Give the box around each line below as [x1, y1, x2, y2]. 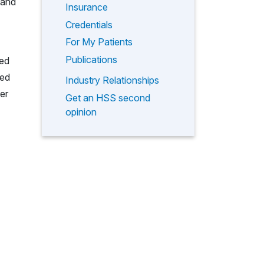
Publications [65, 53, 117, 65]
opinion [65, 105, 97, 118]
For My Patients [65, 36, 133, 48]
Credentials [65, 18, 113, 31]
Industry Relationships [65, 74, 159, 87]
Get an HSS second [65, 91, 150, 104]
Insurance [65, 1, 108, 14]
